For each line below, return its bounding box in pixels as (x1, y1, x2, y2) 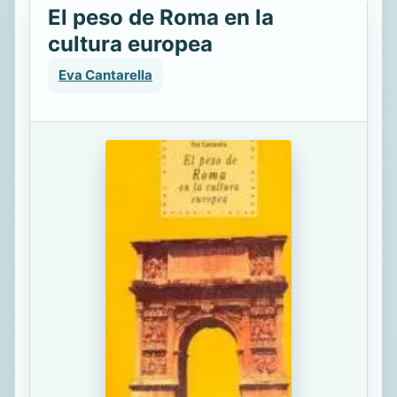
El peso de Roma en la (48, 4, 274, 30)
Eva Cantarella (58, 66, 152, 83)
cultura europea (48, 31, 213, 57)
